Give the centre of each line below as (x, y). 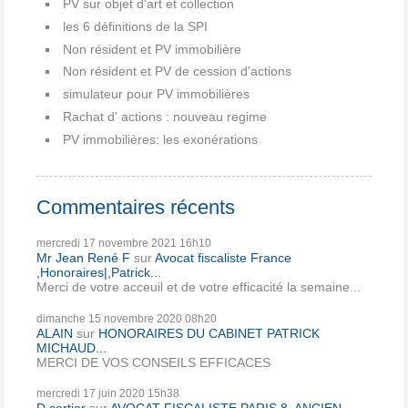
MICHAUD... (71, 347)
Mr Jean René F (83, 258)
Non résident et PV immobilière (152, 49)
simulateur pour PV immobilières (156, 94)
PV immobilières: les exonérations (160, 139)
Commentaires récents (136, 207)
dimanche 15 (69, 318)
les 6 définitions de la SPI (135, 26)
